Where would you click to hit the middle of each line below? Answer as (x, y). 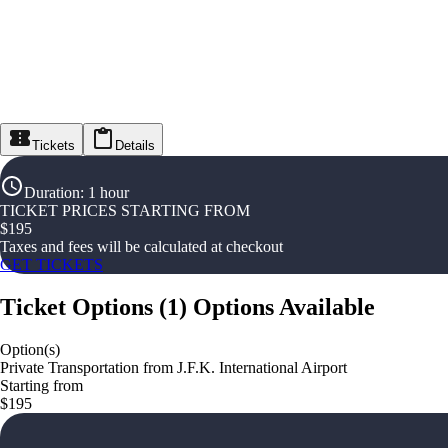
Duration (52, 193)
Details (135, 146)
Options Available (284, 307)
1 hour (108, 193)
